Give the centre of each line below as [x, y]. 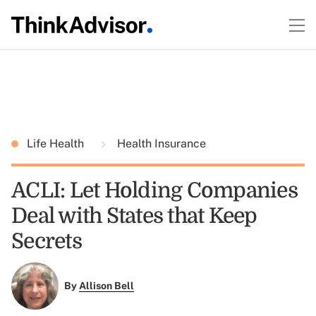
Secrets [47, 241]
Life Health [57, 144]
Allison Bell [106, 286]
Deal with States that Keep [134, 216]
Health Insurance [160, 144]
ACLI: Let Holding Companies [154, 190]
